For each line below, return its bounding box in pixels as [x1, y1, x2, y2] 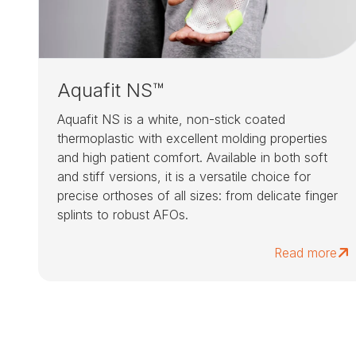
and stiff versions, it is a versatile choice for [57, 168, 311, 185]
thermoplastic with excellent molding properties [57, 130, 327, 147]
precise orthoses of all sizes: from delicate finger [57, 188, 338, 204]
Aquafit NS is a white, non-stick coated [57, 111, 285, 128]
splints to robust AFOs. [57, 207, 188, 223]
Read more [273, 245, 337, 261]
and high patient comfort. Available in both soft [57, 149, 327, 166]
